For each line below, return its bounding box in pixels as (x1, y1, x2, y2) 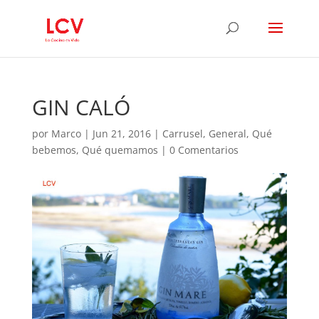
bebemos (31, 143, 76, 157)
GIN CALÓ (31, 93, 130, 122)
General (208, 127, 246, 140)
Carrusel (162, 127, 203, 140)
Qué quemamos (81, 143, 158, 157)
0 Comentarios (169, 143, 239, 157)
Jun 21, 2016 (92, 127, 151, 140)
